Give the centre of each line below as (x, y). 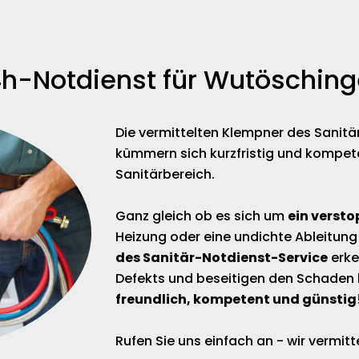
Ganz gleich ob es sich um (202, 216)
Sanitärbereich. (165, 175)
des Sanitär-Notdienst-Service (222, 258)
